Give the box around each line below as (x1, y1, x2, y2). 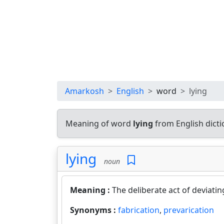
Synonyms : (70, 204, 118, 215)
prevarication (163, 204, 214, 215)
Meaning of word (65, 118, 133, 129)
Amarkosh (65, 85, 104, 96)
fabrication (118, 204, 159, 215)
